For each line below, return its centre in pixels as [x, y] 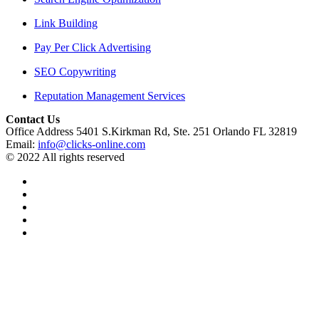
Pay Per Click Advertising [93, 47]
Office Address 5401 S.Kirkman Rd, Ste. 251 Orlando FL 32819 [151, 131]
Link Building [66, 23]
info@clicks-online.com [91, 144]
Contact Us [33, 119]
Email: [22, 144]
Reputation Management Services [110, 96]
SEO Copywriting [75, 72]
